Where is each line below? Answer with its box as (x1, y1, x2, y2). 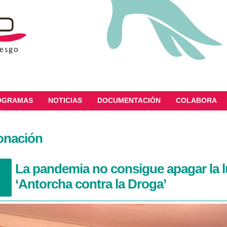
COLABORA (176, 96, 217, 104)
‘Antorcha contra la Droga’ (15, 176, 166, 192)
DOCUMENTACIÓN (97, 96, 161, 104)
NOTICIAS (48, 96, 82, 104)
